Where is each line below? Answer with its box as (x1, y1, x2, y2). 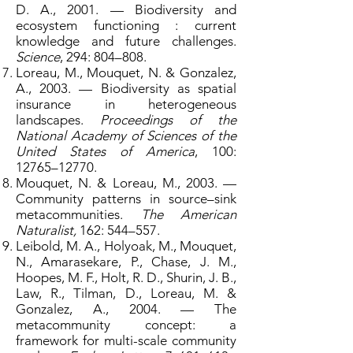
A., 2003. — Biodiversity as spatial (16, 80, 236, 96)
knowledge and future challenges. (16, 33, 236, 49)
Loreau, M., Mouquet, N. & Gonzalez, (16, 65, 236, 80)
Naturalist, (16, 222, 76, 238)
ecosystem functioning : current (16, 17, 236, 33)
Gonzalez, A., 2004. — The (16, 301, 236, 317)
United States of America (16, 143, 195, 159)
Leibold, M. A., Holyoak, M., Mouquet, (16, 238, 236, 254)
